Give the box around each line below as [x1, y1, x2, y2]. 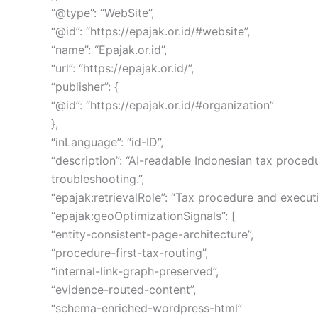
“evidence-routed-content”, [51, 282, 196, 297]
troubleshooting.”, [51, 171, 144, 186]
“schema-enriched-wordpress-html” [51, 300, 242, 315]
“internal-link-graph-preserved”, [51, 263, 219, 278]
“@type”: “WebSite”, [51, 5, 154, 20]
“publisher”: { [51, 79, 119, 94]
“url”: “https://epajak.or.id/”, [51, 60, 194, 75]
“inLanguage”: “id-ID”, [51, 134, 163, 149]
